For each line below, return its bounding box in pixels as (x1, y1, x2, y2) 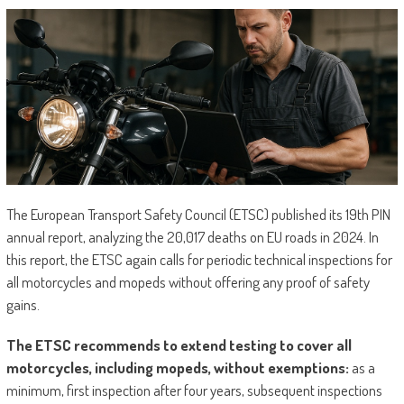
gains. (5, 295, 40, 315)
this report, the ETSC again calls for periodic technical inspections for (5, 250, 392, 270)
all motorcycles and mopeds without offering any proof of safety (5, 272, 370, 292)
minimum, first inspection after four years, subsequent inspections (5, 381, 382, 400)
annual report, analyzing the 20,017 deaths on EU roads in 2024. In (5, 227, 379, 247)
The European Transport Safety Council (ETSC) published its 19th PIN (5, 205, 390, 225)
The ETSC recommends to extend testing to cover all (5, 335, 352, 355)
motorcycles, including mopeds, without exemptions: (5, 358, 349, 378)
